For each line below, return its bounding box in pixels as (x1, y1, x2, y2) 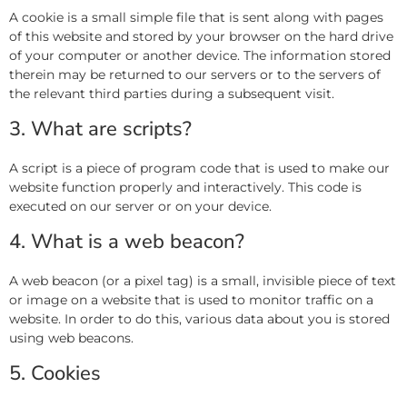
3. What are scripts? (9, 115, 192, 143)
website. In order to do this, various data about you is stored (9, 311, 390, 327)
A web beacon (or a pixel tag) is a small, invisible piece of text (9, 273, 396, 289)
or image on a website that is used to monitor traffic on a (9, 292, 373, 308)
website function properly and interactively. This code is (9, 179, 362, 195)
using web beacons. (9, 330, 134, 346)
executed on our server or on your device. (9, 198, 272, 214)
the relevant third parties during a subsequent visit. (9, 85, 334, 102)
